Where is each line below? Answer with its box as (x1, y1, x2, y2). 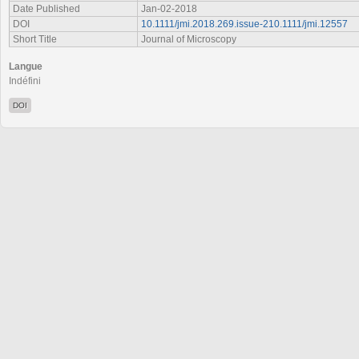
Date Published (13, 2, 80, 14)
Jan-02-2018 (141, 2, 197, 14)
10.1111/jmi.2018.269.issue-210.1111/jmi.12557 (141, 18, 348, 30)
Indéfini (9, 75, 41, 87)
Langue (9, 60, 42, 72)
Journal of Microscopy (141, 33, 236, 45)
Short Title (13, 33, 57, 45)
